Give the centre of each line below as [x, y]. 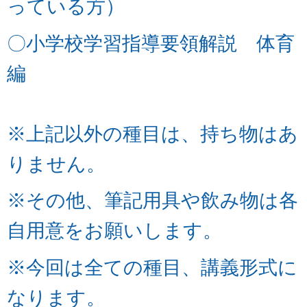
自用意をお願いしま [95, 231]
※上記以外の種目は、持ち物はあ [152, 134]
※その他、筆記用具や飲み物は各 [152, 201]
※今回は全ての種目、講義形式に [152, 267]
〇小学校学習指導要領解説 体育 [151, 43]
